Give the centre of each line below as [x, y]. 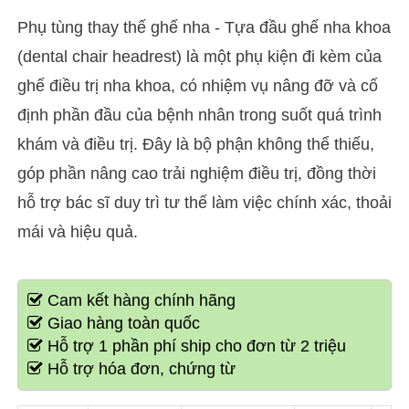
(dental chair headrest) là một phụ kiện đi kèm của [199, 57]
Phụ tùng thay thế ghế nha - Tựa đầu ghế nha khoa [204, 27]
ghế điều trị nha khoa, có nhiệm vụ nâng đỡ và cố [197, 86]
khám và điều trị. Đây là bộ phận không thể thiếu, [195, 144]
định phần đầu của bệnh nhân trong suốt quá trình [199, 115]
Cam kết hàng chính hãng [139, 300]
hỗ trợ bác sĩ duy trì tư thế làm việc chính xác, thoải [204, 203]
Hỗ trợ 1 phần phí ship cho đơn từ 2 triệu [194, 346]
